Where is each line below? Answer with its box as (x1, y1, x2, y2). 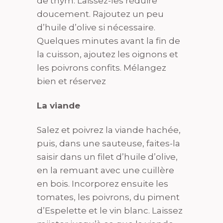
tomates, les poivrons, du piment (37, 192, 180, 202)
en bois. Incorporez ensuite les (37, 179, 168, 189)
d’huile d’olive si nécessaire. (37, 22, 155, 32)
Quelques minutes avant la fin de (37, 36, 180, 46)
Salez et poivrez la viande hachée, (37, 125, 181, 135)
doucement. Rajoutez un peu (37, 9, 164, 19)
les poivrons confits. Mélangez (37, 63, 166, 73)
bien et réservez (37, 76, 106, 86)
